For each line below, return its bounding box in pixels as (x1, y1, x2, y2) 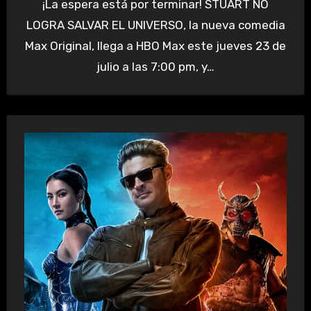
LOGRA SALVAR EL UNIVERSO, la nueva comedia (26, 17, 285, 32)
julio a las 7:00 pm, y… (96, 59, 215, 74)
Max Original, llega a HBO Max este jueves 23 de (25, 38, 286, 53)
